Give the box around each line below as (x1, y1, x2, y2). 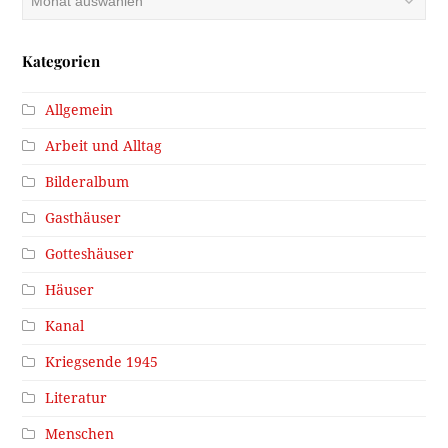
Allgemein (45, 102, 114, 119)
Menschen (45, 426, 115, 443)
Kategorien (22, 51, 101, 72)
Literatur (45, 390, 108, 407)
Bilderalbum (45, 174, 130, 191)
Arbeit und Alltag (45, 138, 163, 155)
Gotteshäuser (45, 246, 135, 263)
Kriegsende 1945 (45, 354, 159, 371)
